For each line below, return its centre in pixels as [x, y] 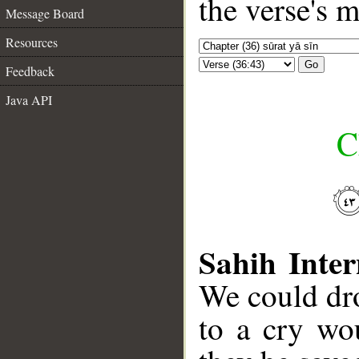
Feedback [30, 71]
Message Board [45, 13]
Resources [32, 42]
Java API [29, 100]
